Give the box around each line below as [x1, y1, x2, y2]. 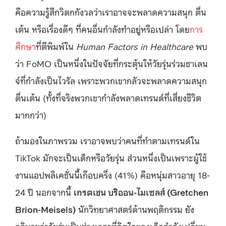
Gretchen [170, 185, 208, 198]
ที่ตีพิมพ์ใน [36, 39, 76, 52]
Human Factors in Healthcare [76, 39, 193, 52]
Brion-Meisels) [15, 202, 76, 215]
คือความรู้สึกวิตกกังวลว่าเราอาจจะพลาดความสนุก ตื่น [15, 5, 206, 18]
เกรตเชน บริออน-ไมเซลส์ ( [74, 185, 170, 198]
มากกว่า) [15, 108, 46, 121]
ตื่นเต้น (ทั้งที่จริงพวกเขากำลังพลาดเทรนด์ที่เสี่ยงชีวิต [15, 91, 201, 103]
